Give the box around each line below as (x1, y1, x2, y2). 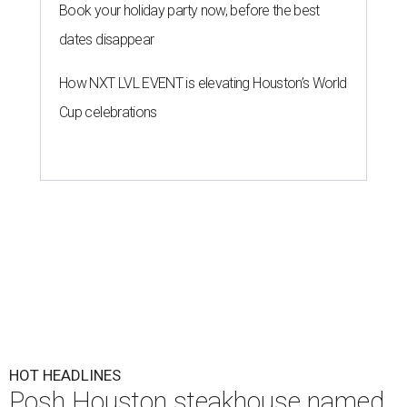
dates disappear (59, 31, 154, 49)
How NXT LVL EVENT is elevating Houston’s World (59, 74, 347, 93)
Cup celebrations (59, 104, 157, 122)
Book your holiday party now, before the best (59, 2, 320, 20)
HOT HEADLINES (9, 366, 121, 385)
